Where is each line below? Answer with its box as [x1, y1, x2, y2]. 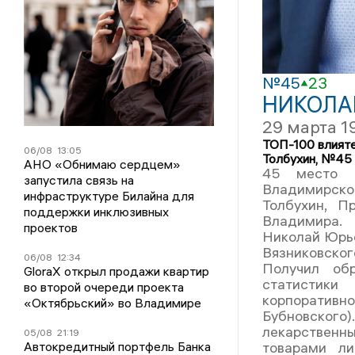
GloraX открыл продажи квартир [23, 263, 209, 279]
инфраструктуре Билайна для [23, 188, 194, 204]
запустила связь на [23, 172, 134, 188]
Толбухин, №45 [261, 151, 352, 167]
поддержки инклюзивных [23, 204, 169, 219]
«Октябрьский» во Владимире [23, 295, 201, 311]
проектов [23, 219, 78, 235]
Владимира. [261, 212, 342, 231]
